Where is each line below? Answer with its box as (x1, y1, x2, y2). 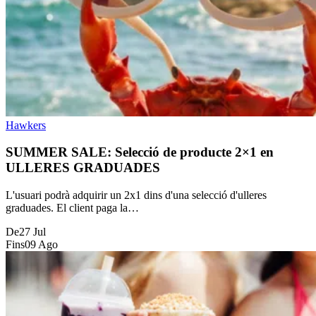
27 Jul (19, 225, 46, 238)
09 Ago (25, 238, 58, 250)
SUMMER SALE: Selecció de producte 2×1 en (6, 145, 274, 160)
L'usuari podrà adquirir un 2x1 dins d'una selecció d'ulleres (6, 188, 267, 201)
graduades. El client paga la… (6, 201, 139, 214)
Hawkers (6, 119, 46, 131)
